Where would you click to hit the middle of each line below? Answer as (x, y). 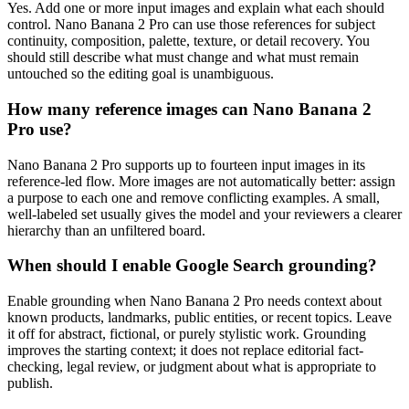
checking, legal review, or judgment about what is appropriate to (192, 367)
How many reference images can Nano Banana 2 (189, 109)
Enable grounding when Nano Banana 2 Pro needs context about (194, 301)
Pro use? (40, 129)
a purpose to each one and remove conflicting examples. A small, (194, 197)
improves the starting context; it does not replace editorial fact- (185, 351)
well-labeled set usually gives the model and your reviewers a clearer (204, 214)
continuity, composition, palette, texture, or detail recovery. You (189, 41)
